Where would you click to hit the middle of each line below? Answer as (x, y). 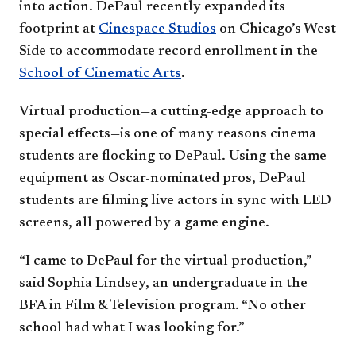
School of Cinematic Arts (100, 74)
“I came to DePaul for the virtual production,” (165, 261)
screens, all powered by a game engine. (144, 223)
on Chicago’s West (276, 29)
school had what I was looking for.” (132, 328)
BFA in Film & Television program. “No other (163, 306)
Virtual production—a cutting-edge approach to (171, 112)
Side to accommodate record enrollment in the (168, 51)
